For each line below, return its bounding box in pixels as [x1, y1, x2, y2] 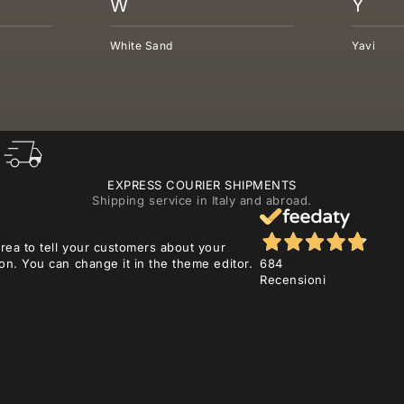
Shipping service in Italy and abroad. [92, 193, 312, 208]
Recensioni [260, 272, 326, 288]
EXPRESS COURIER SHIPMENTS [106, 178, 297, 193]
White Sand [109, 39, 173, 53]
